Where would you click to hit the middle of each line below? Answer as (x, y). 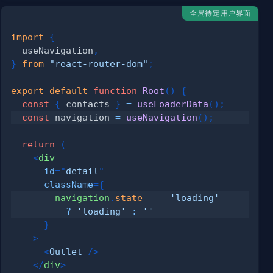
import (28, 37)
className (69, 185)
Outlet (66, 252)
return (39, 144)
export (28, 91)
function (115, 91)
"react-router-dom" (99, 64)
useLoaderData (173, 104)
